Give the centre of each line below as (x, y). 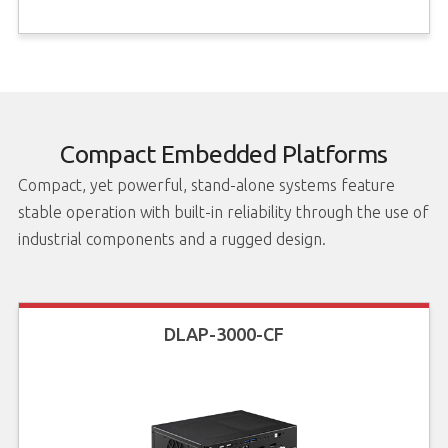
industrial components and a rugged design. (171, 239)
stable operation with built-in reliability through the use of (223, 212)
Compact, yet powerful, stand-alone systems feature (206, 185)
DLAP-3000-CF (224, 333)
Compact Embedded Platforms (224, 154)
